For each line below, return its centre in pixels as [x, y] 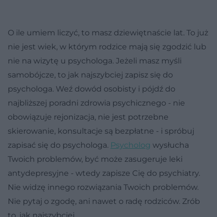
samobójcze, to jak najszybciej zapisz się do [90, 75]
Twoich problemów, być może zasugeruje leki [95, 159]
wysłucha [170, 145]
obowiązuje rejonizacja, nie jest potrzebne [88, 117]
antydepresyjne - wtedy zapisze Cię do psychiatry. [104, 173]
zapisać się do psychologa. [59, 145]
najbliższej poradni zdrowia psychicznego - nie [96, 103]
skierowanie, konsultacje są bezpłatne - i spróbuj [101, 131]
